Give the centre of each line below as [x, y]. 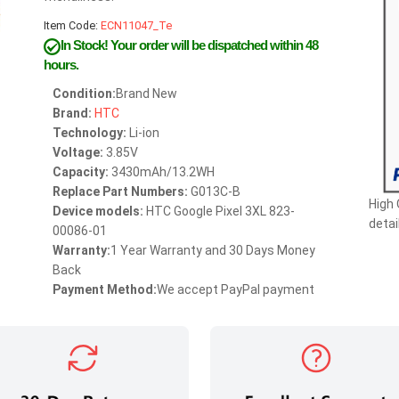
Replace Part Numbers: [120, 191]
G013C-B [214, 191]
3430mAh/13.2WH [162, 172]
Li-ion [143, 133]
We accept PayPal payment [236, 289]
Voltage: [78, 152]
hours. [61, 65]
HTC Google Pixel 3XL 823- [219, 211]
